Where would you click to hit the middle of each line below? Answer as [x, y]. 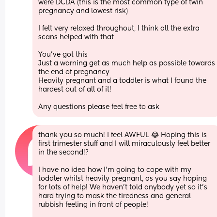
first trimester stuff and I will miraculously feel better [124, 144]
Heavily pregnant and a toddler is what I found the [123, 81]
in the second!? [65, 152]
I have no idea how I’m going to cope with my [115, 170]
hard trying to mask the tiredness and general [115, 196]
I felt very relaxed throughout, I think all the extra [119, 28]
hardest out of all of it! [76, 89]
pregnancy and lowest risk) [84, 11]
